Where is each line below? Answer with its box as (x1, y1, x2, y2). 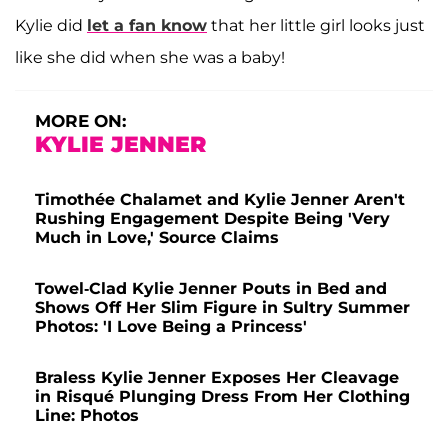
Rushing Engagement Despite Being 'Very (35, 208, 390, 228)
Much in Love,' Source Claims (35, 227, 279, 247)
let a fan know (87, 15, 207, 35)
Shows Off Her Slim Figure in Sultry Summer (35, 297, 410, 317)
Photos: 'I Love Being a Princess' (35, 316, 307, 336)
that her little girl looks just (207, 15, 425, 35)
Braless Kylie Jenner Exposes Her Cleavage (35, 367, 399, 387)
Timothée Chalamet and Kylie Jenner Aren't (35, 189, 405, 209)
